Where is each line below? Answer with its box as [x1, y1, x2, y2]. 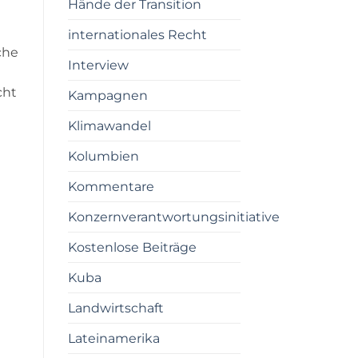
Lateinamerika [67, 330, 160, 346]
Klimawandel [67, 117, 151, 133]
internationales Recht [67, 26, 207, 42]
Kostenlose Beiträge [67, 239, 197, 255]
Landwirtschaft [67, 300, 164, 316]
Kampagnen [67, 87, 148, 103]
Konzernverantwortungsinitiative [67, 209, 280, 225]
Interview [67, 57, 129, 73]
